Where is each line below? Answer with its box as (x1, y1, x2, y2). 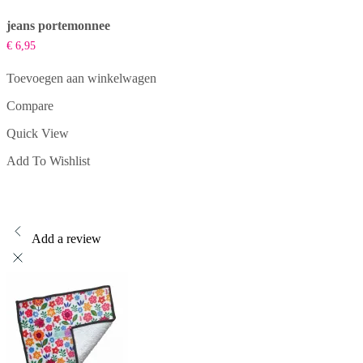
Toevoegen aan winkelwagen (6, 71, 156, 86)
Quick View (6, 126, 69, 141)
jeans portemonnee (6, 19, 110, 33)
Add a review (32, 232, 101, 246)
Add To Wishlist (6, 154, 90, 169)
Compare (6, 99, 53, 113)
